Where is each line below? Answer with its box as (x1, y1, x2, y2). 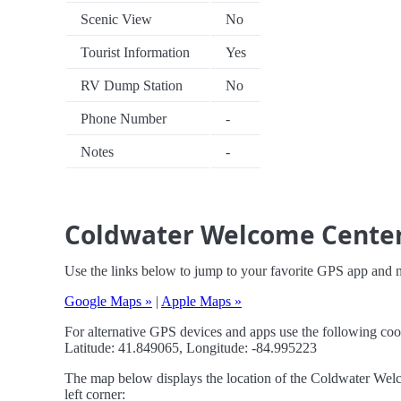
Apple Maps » (161, 294, 242, 310)
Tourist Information (81, 45, 190, 61)
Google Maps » (64, 294, 152, 310)
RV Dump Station (81, 78, 183, 94)
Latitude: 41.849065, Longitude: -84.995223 (64, 340, 317, 356)
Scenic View (81, 12, 152, 28)
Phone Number (81, 111, 166, 127)
